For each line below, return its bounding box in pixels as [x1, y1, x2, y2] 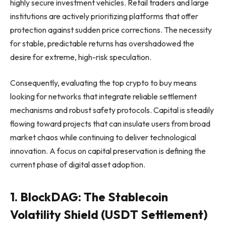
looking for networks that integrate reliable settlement [10, 91, 197, 102]
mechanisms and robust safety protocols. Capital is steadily [10, 105, 214, 116]
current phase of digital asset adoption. [10, 159, 145, 170]
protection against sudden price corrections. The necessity [10, 24, 212, 35]
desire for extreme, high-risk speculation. [10, 51, 153, 62]
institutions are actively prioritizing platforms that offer [10, 11, 198, 21]
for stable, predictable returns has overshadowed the [10, 38, 194, 48]
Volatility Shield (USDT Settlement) [10, 206, 208, 222]
